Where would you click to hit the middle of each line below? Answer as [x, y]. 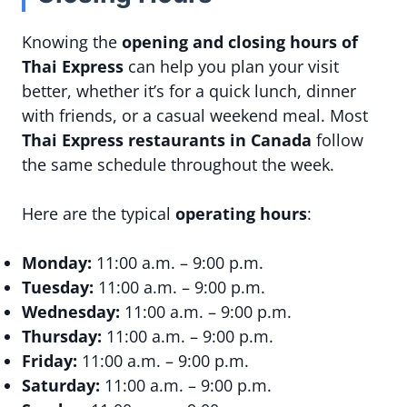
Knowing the [72, 42]
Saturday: [61, 385]
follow [338, 140]
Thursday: [62, 336]
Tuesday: [58, 287]
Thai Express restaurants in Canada [167, 140]
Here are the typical [99, 213]
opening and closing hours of [240, 42]
